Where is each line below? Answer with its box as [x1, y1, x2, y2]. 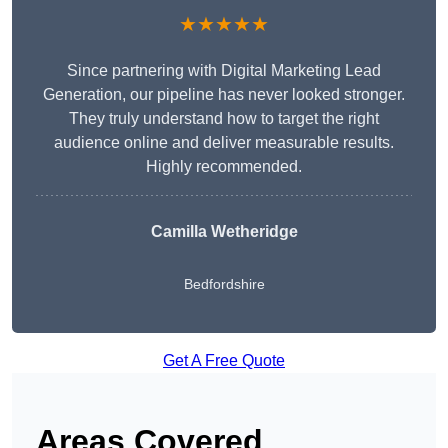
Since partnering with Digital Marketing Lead [67, 62, 381, 80]
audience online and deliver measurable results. [54, 134, 394, 152]
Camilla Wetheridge [150, 223, 298, 241]
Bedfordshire [183, 276, 265, 293]
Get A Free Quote [163, 352, 285, 370]
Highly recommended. [146, 158, 302, 176]
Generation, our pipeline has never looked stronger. [43, 86, 405, 104]
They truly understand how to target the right [69, 110, 379, 128]
